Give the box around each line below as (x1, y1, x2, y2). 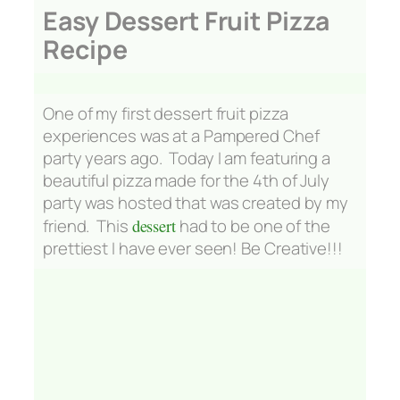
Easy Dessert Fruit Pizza (43, 3, 329, 38)
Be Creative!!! (241, 237, 346, 261)
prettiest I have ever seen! (43, 237, 242, 261)
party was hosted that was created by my (43, 191, 349, 215)
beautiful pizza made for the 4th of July (43, 169, 329, 193)
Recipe (43, 31, 128, 67)
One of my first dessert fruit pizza (43, 102, 288, 126)
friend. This (43, 214, 132, 238)
